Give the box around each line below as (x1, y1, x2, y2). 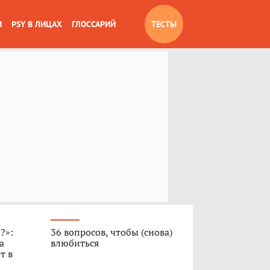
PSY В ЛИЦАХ (11, 19, 62, 30)
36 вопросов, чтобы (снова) (50, 225, 172, 239)
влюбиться (50, 236, 99, 250)
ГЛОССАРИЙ (72, 19, 116, 30)
